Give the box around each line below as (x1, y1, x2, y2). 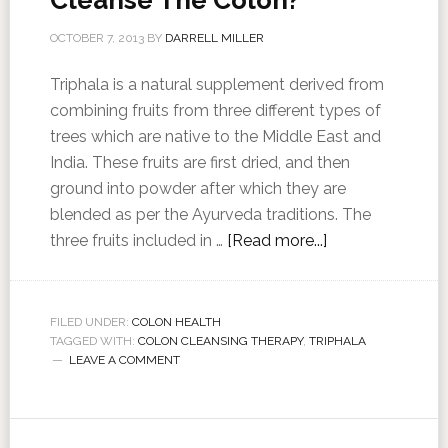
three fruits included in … (49, 231, 227, 250)
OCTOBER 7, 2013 (49, 31, 144, 45)
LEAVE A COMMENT (68, 353, 180, 367)
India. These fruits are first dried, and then (49, 153, 350, 172)
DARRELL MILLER (164, 31, 264, 45)
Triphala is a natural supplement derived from (49, 75, 384, 94)
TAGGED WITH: (49, 334, 138, 348)
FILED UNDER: (49, 315, 132, 329)
